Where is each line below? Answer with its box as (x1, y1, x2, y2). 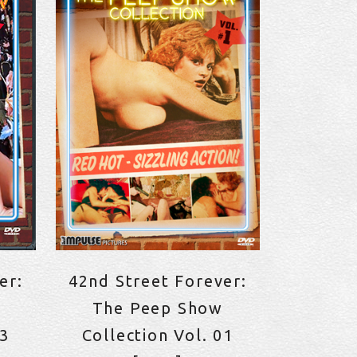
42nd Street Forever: (68, 272, 247, 291)
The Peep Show (92, 299, 224, 318)
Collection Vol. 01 (81, 326, 234, 345)
